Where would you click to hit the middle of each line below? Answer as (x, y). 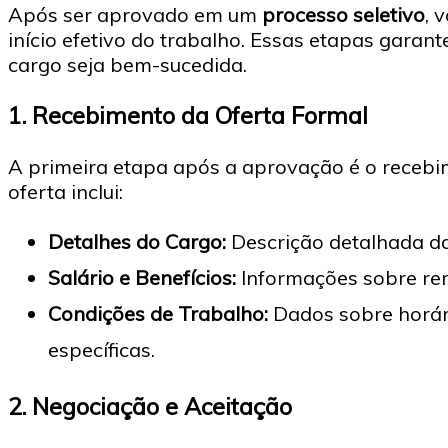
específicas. (101, 349)
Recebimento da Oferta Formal (200, 115)
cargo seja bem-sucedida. (127, 64)
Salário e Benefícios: (142, 277)
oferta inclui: (65, 191)
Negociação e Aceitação (162, 405)
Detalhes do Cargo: (137, 241)
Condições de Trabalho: (158, 313)
